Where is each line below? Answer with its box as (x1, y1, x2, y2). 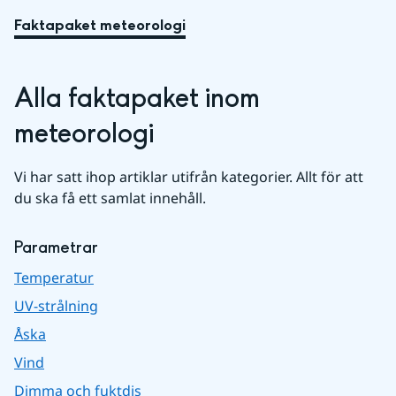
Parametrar (14, 236, 98, 259)
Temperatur (14, 267, 94, 287)
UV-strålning (14, 295, 98, 316)
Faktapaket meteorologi (14, 14, 186, 35)
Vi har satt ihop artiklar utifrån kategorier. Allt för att (14, 166, 363, 187)
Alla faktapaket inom (14, 80, 260, 117)
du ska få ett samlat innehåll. (14, 187, 206, 208)
